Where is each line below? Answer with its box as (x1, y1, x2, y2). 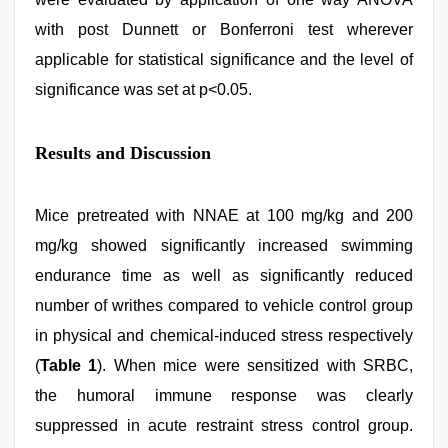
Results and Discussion (35, 143, 211, 163)
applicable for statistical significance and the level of (35, 51, 413, 68)
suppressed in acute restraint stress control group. (35, 417, 413, 434)
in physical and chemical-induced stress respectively (35, 327, 413, 344)
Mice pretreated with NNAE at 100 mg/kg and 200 (35, 207, 413, 224)
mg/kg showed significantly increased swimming (35, 237, 413, 254)
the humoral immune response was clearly (35, 387, 413, 404)
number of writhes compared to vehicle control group (35, 297, 413, 314)
